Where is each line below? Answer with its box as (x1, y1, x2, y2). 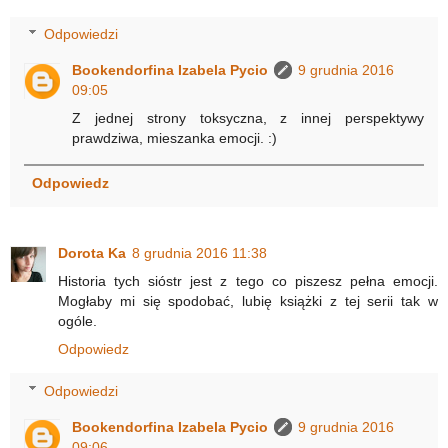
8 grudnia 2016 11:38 (132, 245, 267, 262)
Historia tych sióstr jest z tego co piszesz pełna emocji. (58, 273, 438, 290)
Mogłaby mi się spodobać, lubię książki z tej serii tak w (58, 293, 438, 310)
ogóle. (58, 313, 97, 330)
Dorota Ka (58, 245, 126, 262)
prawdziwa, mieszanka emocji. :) (72, 129, 278, 146)
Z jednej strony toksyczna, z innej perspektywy (72, 109, 424, 126)
